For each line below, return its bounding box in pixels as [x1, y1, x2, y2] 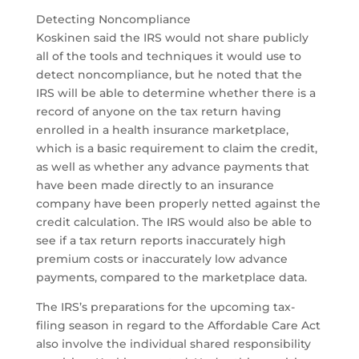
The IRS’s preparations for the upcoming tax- [35, 300, 295, 315]
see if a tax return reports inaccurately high [35, 233, 286, 248]
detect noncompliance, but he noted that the [35, 67, 302, 83]
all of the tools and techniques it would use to [35, 49, 301, 64]
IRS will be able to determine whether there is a [35, 86, 316, 101]
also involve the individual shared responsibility [35, 337, 311, 352]
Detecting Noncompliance [35, 12, 191, 27]
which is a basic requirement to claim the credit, [35, 141, 317, 156]
